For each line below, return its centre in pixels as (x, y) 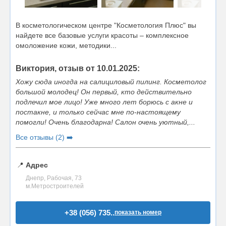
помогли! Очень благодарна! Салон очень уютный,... (105, 122)
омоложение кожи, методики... (66, 45)
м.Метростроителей (55, 186)
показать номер (138, 212)
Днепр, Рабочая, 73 (54, 178)
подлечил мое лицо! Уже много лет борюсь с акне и (104, 102)
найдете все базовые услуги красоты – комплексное (102, 35)
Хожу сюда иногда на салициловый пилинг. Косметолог (111, 81)
